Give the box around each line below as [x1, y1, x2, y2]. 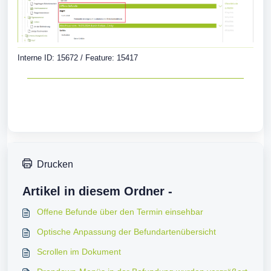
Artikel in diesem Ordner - [22, 184, 172, 198]
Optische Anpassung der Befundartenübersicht [37, 227, 216, 237]
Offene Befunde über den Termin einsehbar [37, 207, 203, 217]
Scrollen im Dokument [37, 247, 121, 257]
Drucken [37, 159, 73, 170]
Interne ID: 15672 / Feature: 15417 [18, 53, 138, 63]
